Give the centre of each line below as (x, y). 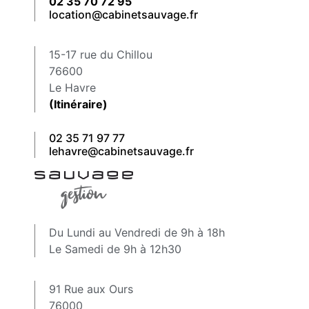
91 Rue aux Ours (91, 289)
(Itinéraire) (78, 104)
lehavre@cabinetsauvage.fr (121, 151)
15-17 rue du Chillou (101, 54)
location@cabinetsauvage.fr (123, 14)
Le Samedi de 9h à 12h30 (115, 249)
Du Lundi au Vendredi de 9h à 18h (137, 232)
